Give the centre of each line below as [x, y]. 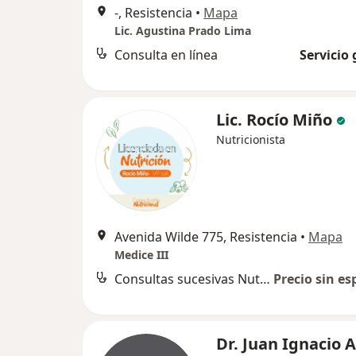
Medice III [141, 255]
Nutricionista [251, 139]
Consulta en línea [166, 55]
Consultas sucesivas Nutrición [265, 279]
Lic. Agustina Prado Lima [183, 31]
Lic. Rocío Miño [274, 120]
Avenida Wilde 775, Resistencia [206, 237]
